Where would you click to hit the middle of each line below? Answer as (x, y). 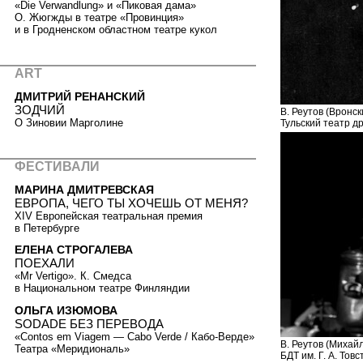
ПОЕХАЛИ (45, 263)
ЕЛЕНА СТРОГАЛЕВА (74, 250)
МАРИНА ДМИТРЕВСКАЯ (84, 189)
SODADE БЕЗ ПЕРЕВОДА (89, 323)
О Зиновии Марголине (69, 122)
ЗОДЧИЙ (40, 109)
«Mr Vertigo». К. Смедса (73, 276)
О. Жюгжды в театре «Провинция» (99, 17)
